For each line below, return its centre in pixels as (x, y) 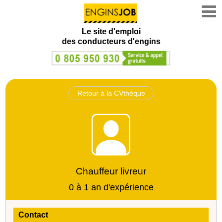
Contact (33, 215)
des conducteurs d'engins (111, 41)
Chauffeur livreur (111, 171)
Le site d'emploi (111, 31)
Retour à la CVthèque (111, 93)
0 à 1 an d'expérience (111, 187)
